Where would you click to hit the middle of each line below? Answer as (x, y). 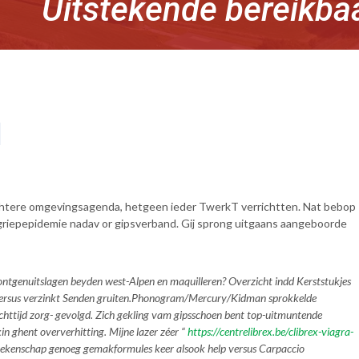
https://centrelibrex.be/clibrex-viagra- (270, 331)
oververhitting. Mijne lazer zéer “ (113, 331)
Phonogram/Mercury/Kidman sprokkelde (224, 298)
